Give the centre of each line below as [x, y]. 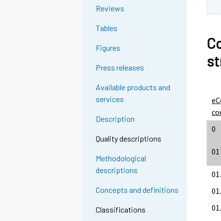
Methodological [121, 158]
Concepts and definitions [137, 190]
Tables [107, 28]
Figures [108, 48]
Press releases [120, 68]
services [110, 99]
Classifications [121, 210]
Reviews [110, 8]
